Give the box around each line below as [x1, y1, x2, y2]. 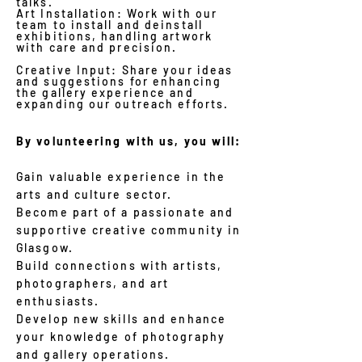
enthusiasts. [16, 294, 100, 308]
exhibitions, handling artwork [16, 29, 213, 43]
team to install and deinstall [16, 18, 203, 32]
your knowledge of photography [16, 330, 225, 343]
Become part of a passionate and [16, 205, 234, 219]
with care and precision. [16, 40, 178, 54]
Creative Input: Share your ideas [16, 63, 234, 77]
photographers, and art [16, 276, 170, 290]
